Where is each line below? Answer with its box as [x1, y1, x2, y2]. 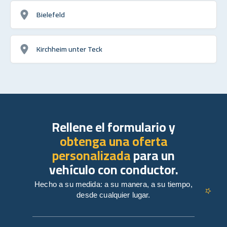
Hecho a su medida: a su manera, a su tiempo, [34, 179, 193, 188]
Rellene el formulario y [52, 115, 175, 139]
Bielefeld [36, 7, 65, 21]
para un [131, 143, 175, 167]
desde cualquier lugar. [77, 190, 150, 199]
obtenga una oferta [59, 129, 168, 153]
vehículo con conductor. [49, 157, 178, 181]
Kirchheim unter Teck [36, 42, 102, 56]
